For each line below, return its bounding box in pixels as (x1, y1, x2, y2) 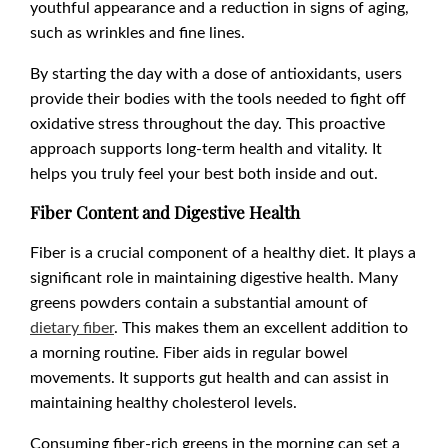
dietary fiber (30, 316, 114, 338)
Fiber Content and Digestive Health (30, 201, 300, 224)
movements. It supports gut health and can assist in (30, 366, 389, 388)
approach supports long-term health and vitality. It (30, 137, 382, 159)
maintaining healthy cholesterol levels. (30, 391, 297, 413)
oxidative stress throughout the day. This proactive (30, 112, 385, 134)
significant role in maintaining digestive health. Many (30, 266, 398, 288)
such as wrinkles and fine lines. (30, 21, 245, 43)
